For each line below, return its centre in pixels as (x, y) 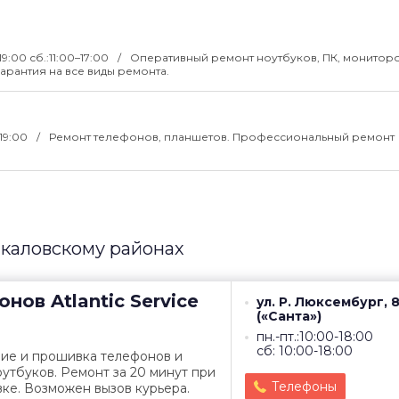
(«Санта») (289, 316)
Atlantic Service (122, 301)
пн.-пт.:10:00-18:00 (315, 337)
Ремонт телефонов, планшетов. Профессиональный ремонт (222, 137)
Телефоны (304, 387)
